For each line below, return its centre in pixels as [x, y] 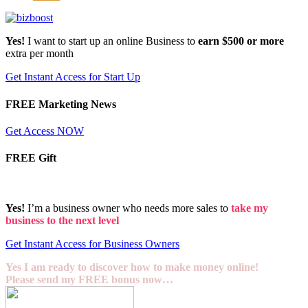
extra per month [40, 54]
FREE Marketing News [61, 104]
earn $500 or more [241, 41]
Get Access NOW [45, 131]
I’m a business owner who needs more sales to [128, 208]
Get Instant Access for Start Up [73, 77]
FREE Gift [31, 158]
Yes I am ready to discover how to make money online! [132, 267]
